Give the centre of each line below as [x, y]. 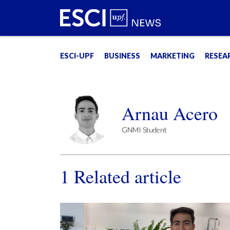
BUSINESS [122, 56]
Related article [125, 176]
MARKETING [172, 56]
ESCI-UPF [77, 56]
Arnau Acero [170, 113]
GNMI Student [144, 130]
